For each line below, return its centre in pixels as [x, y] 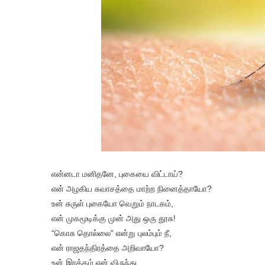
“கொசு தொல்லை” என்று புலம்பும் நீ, [112, 233]
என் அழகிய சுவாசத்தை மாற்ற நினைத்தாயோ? [132, 189]
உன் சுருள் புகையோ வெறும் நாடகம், [112, 203]
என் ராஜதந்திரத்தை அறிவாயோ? [108, 248]
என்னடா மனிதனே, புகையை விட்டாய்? [117, 174]
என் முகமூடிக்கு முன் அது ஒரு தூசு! [114, 218]
